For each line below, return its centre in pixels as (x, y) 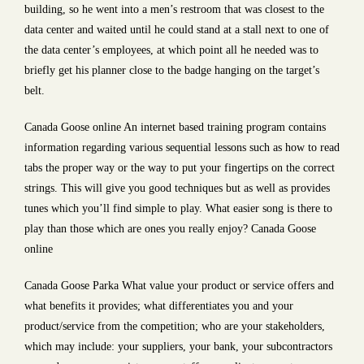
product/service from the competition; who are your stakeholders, (175, 326)
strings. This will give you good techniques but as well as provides (177, 188)
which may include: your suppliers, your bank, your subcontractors (178, 347)
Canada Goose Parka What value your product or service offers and (179, 286)
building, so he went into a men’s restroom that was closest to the (174, 9)
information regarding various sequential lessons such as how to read (182, 147)
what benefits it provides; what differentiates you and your (159, 306)
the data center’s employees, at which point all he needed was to (171, 50)
